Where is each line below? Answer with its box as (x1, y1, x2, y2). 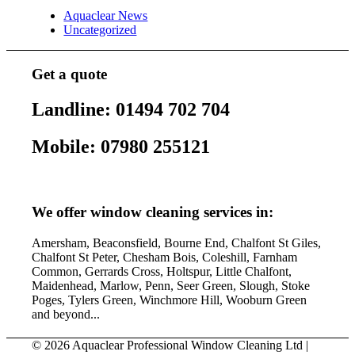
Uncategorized (63, 23, 137, 36)
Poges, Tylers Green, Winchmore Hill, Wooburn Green (32, 292, 307, 307)
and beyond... (32, 307, 101, 321)
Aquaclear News (63, 9, 148, 22)
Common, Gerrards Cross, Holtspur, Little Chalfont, (32, 264, 292, 278)
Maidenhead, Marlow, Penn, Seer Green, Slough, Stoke (32, 278, 311, 292)
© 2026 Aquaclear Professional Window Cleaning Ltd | (32, 338, 309, 352)
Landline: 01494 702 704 (32, 98, 231, 120)
